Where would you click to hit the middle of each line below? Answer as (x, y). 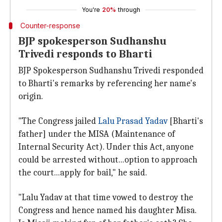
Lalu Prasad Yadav (133, 121)
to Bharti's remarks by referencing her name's (107, 83)
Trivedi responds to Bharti (85, 54)
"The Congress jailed (58, 121)
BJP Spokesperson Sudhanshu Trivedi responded (111, 71)
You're (91, 10)
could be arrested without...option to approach (108, 160)
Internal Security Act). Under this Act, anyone (106, 147)
